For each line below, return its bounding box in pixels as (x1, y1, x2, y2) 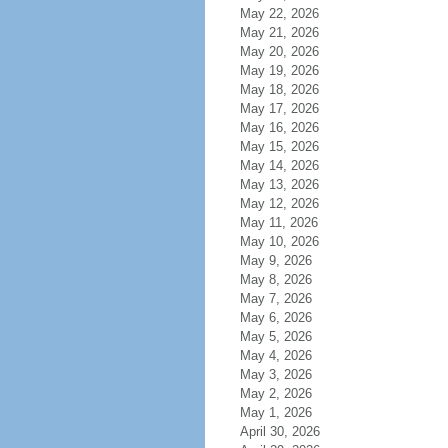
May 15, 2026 (239, 139, 319, 154)
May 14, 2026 (239, 158, 319, 173)
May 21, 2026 (239, 25, 319, 40)
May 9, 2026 (239, 253, 312, 268)
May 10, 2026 (239, 234, 319, 249)
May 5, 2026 (239, 329, 312, 344)
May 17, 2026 (239, 101, 319, 116)
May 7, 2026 (239, 291, 312, 306)
